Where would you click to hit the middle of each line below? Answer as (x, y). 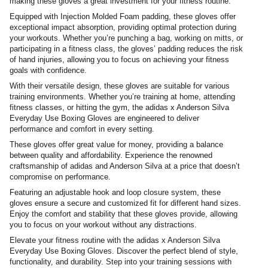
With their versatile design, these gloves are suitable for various (120, 86)
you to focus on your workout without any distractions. (103, 224)
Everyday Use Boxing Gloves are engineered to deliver (104, 118)
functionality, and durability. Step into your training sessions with (121, 261)
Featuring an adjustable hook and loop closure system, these (115, 192)
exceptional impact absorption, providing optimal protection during (123, 27)
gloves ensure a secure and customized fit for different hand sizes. (125, 203)
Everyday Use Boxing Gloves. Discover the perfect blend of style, (124, 251)
